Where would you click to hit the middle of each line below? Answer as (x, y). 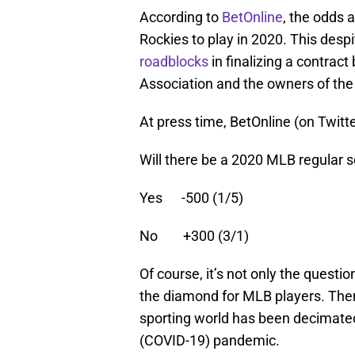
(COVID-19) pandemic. (210, 341)
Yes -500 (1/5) (191, 198)
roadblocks (174, 62)
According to (181, 17)
